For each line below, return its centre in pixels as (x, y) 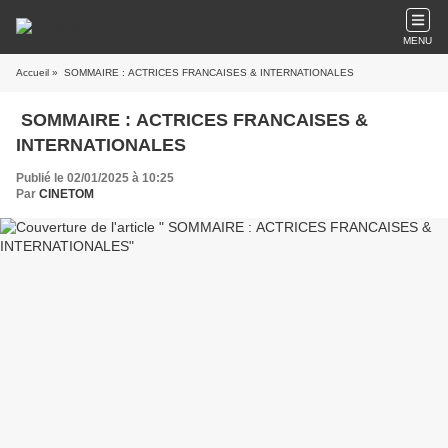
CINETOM (66, 194)
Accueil (32, 72)
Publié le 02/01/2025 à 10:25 (95, 178)
